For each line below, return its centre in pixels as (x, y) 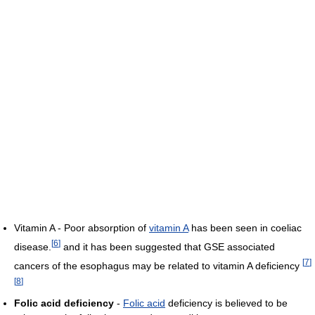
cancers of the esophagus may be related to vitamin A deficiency (158, 265)
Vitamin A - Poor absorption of (82, 228)
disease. (33, 246)
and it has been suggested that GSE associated (168, 246)
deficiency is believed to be (226, 303)
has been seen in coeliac (245, 228)
